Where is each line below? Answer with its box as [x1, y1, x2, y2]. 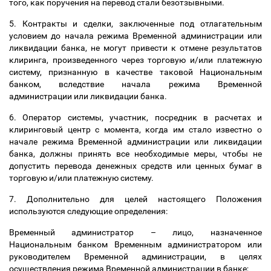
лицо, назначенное [156, 227, 262, 237]
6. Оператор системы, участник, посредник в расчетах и [9, 113, 262, 122]
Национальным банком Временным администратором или [9, 240, 262, 249]
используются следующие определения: [9, 206, 169, 216]
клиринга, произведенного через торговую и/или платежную [9, 55, 262, 65]
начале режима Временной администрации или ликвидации [9, 137, 262, 146]
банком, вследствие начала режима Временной [9, 79, 262, 89]
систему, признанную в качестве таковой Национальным [9, 67, 262, 77]
